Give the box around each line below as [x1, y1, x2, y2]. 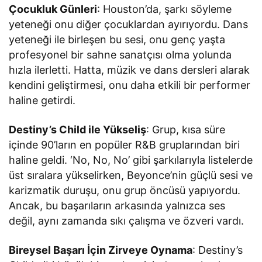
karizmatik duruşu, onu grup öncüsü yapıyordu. [9, 184, 241, 196]
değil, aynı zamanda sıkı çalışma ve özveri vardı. [9, 214, 244, 227]
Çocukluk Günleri [9, 2, 98, 15]
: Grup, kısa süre [146, 123, 226, 136]
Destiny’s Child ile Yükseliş [9, 123, 147, 136]
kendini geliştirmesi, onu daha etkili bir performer [9, 78, 251, 91]
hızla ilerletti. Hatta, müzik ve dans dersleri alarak [9, 63, 250, 76]
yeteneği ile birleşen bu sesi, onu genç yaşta [9, 33, 226, 46]
